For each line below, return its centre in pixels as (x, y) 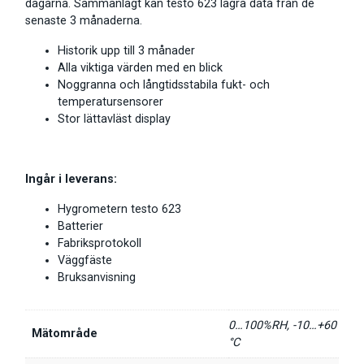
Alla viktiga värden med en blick (140, 68)
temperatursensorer (110, 102)
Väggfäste (85, 261)
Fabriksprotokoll (100, 244)
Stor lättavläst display (114, 119)
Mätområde (65, 334)
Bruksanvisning (97, 278)
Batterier (80, 227)
